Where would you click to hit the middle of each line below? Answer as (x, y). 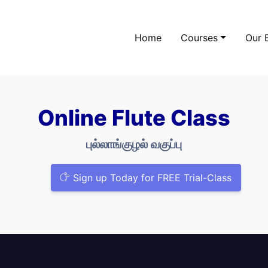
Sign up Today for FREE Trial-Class (151, 178)
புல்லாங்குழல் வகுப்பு (134, 144)
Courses (200, 38)
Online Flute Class (134, 118)
